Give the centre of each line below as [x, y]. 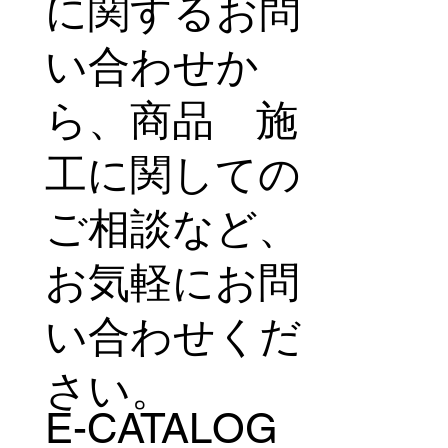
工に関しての [172, 173]
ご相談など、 [172, 227]
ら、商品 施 [171, 119]
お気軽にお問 [172, 281]
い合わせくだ [173, 335]
